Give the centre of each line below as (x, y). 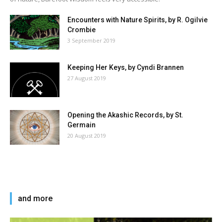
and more (35, 199)
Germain (82, 125)
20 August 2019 (87, 136)
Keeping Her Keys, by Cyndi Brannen (126, 68)
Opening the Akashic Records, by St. (125, 115)
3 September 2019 (91, 41)
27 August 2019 (87, 78)
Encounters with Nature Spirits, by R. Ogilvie (138, 20)
